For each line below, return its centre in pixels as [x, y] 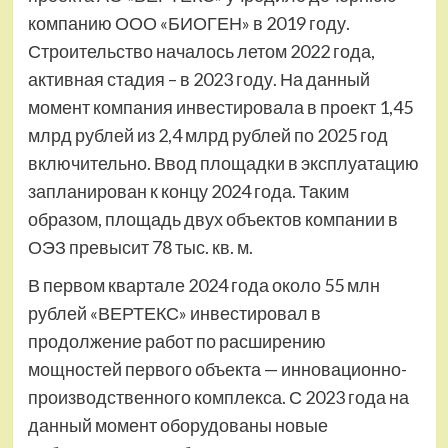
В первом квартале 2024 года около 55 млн [203, 285]
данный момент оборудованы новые [177, 425]
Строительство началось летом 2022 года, [201, 51]
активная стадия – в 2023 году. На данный [198, 79]
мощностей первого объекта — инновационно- [217, 369]
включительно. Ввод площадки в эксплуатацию [223, 163]
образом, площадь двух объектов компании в [212, 219]
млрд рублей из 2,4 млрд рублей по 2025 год [207, 135]
